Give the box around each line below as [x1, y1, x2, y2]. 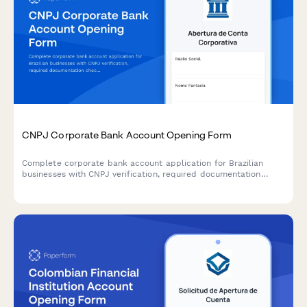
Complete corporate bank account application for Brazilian [22, 158, 264, 168]
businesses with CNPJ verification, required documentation [22, 169, 261, 179]
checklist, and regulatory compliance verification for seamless [22, 180, 275, 190]
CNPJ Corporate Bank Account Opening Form [22, 128, 232, 140]
